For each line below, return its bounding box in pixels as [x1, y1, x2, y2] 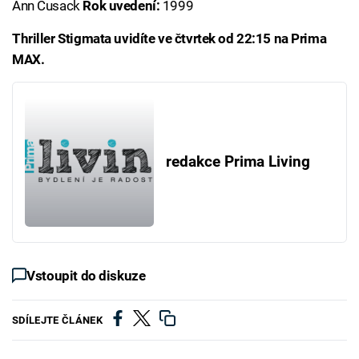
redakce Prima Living [165, 153, 310, 171]
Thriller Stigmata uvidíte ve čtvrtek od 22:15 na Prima [12, 30, 327, 47]
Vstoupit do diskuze [26, 267, 146, 284]
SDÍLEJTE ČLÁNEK [12, 313, 103, 326]
